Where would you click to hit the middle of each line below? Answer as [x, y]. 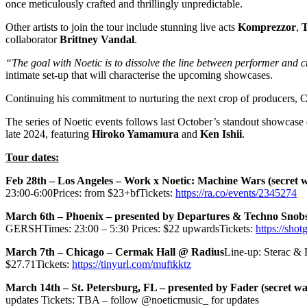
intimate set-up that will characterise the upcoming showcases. [139, 75]
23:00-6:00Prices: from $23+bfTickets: [90, 193]
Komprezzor [267, 27]
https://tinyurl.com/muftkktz [132, 265]
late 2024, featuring [49, 134]
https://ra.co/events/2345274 [236, 193]
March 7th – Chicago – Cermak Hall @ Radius [115, 252]
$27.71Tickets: [39, 265]
